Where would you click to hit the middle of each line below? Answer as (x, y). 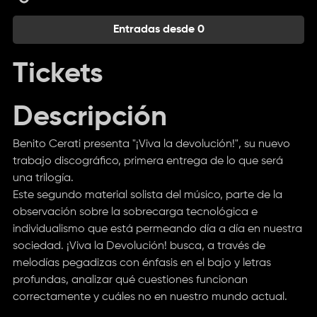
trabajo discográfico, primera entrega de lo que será (148, 161)
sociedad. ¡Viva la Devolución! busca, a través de (139, 246)
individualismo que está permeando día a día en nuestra (157, 229)
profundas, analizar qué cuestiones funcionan (130, 280)
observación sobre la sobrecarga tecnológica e (135, 212)
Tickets (58, 74)
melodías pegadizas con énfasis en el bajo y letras (142, 263)
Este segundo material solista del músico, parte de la (147, 195)
